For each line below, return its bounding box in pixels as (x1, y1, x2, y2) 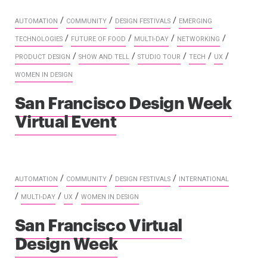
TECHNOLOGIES (15, 35, 63, 43)
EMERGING (179, 17, 212, 25)
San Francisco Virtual (15, 212, 182, 235)
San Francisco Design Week (15, 89, 232, 113)
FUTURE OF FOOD (71, 35, 126, 43)
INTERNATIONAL (179, 175, 229, 183)
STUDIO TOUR (138, 52, 181, 61)
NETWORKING (177, 35, 220, 43)
